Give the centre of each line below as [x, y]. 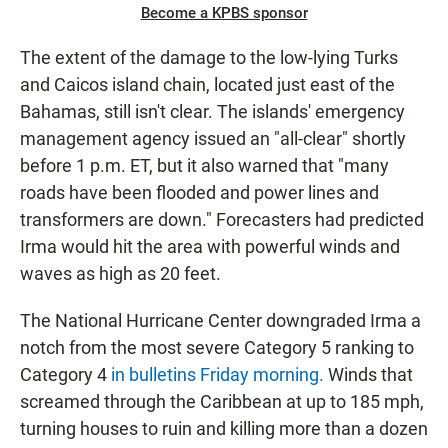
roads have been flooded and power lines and [199, 193]
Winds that [368, 375]
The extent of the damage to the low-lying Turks [209, 58]
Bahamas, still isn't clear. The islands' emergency [212, 112]
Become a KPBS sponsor [224, 13]
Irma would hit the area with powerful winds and [210, 247]
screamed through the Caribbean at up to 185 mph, [222, 402]
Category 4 [65, 375]
